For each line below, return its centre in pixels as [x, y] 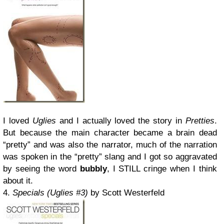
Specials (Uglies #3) [50, 193]
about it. [18, 181]
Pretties [200, 121]
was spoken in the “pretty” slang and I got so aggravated [110, 157]
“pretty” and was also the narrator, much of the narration [110, 145]
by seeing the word [41, 169]
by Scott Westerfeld [126, 193]
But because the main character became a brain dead [110, 133]
